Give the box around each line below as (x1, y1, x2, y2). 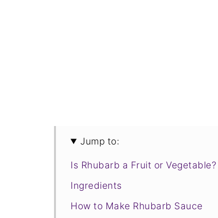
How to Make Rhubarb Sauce (71, 200, 203, 212)
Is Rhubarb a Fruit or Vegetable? (71, 160, 216, 171)
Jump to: (80, 136, 120, 147)
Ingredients (71, 180, 122, 191)
